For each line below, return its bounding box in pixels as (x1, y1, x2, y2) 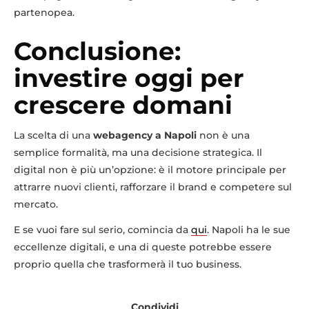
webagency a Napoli (93, 128, 197, 141)
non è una (197, 128, 250, 141)
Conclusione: (14, 35, 181, 66)
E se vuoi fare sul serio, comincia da (14, 223, 191, 236)
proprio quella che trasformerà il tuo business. (14, 257, 241, 270)
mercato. (14, 197, 58, 210)
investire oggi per (14, 62, 244, 93)
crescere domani (14, 89, 232, 120)
